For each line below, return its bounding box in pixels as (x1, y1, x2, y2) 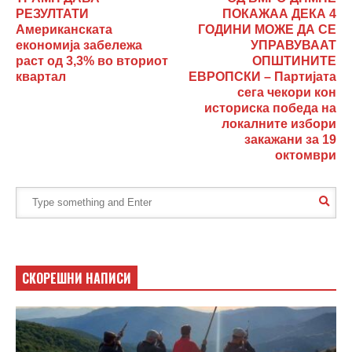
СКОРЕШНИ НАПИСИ (22, 268, 131, 288)
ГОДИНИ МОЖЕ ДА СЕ (198, 22, 336, 36)
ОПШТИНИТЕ (252, 53, 336, 68)
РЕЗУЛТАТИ (16, 6, 89, 20)
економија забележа (16, 38, 142, 52)
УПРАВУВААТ (251, 38, 336, 52)
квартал (16, 69, 66, 83)
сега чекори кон (237, 85, 336, 99)
